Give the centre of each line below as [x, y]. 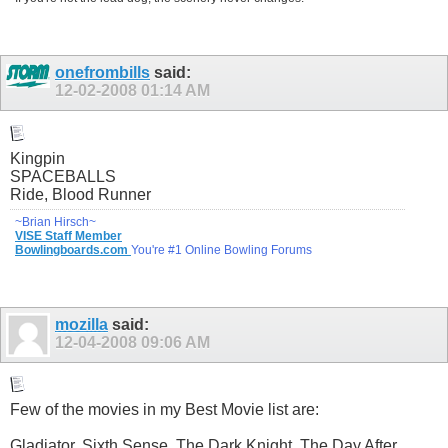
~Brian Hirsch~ [55, 221]
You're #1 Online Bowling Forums [221, 249]
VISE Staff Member [68, 235]
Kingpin [37, 158]
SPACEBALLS [63, 176]
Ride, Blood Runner [80, 194]
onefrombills [102, 73]
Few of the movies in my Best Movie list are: [164, 409]
